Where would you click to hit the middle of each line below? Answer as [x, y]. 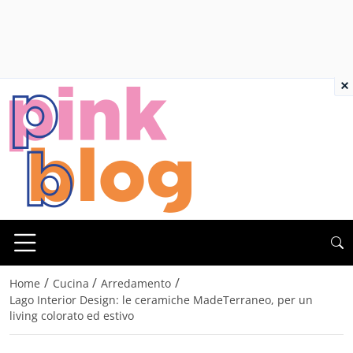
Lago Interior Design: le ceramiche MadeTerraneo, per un [161, 300]
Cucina [71, 284]
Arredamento [136, 284]
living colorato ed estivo [72, 316]
